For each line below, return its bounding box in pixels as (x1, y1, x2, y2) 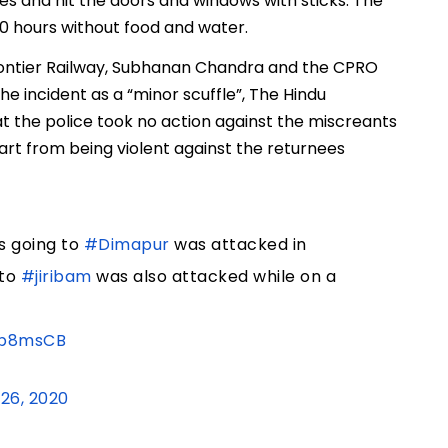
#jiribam (20, 265, 92, 289)
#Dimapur (83, 233, 170, 257)
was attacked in (169, 233, 307, 257)
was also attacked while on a (91, 265, 337, 289)
